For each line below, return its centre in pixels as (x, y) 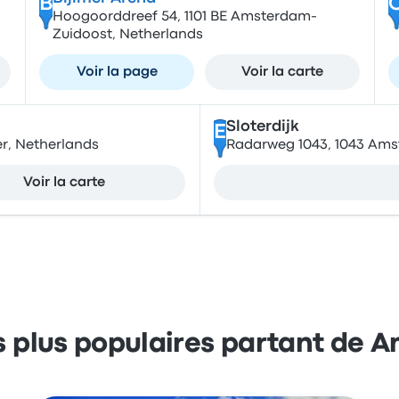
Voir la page (117, 72)
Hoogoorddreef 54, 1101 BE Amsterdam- (184, 17)
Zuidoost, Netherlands (127, 35)
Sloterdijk (262, 127)
